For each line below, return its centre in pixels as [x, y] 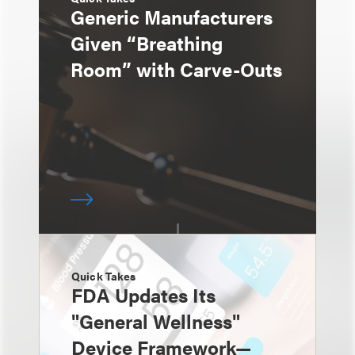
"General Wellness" [156, 321]
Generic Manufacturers [172, 17]
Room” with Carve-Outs [176, 69]
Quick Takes [104, 276]
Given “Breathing [147, 43]
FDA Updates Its [143, 295]
